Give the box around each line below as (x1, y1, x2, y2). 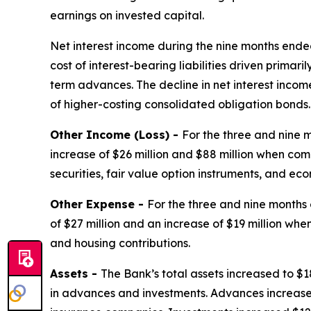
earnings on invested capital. (50, 8, 204, 22)
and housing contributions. (50, 235, 190, 250)
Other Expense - (50, 196, 147, 211)
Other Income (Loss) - (50, 127, 182, 142)
